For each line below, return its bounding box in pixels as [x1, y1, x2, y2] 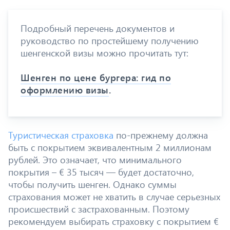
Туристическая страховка [8, 128, 113, 141]
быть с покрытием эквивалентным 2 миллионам [8, 141, 212, 154]
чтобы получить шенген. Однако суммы [8, 178, 177, 190]
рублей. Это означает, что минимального [8, 153, 182, 166]
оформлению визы [21, 84, 109, 96]
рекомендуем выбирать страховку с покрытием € [8, 215, 219, 227]
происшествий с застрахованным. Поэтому [8, 202, 189, 215]
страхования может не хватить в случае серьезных [8, 190, 220, 203]
